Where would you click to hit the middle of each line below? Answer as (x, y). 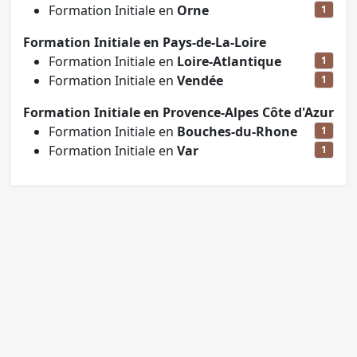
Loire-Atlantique (229, 61)
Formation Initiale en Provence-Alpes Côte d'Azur (178, 112)
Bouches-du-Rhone (237, 131)
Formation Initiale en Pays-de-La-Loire (145, 42)
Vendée (200, 80)
